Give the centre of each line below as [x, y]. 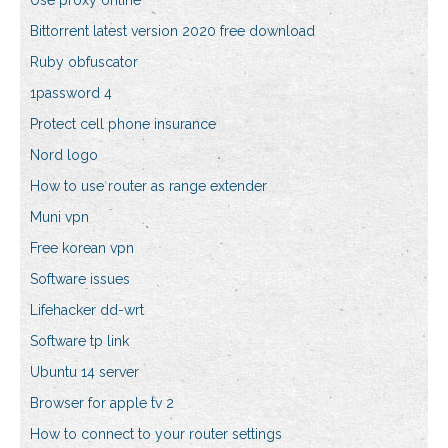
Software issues [80, 279]
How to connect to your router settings [156, 434]
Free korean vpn [82, 248]
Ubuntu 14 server [84, 372]
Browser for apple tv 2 [102, 403]
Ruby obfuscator [84, 62]
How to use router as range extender [148, 186]
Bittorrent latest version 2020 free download [172, 31]
